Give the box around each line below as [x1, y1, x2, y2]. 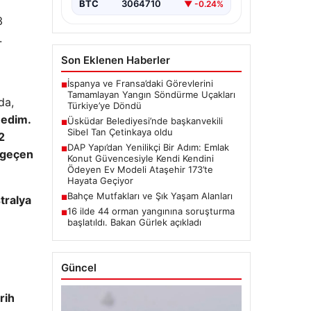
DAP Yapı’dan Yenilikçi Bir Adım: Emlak [67, 142, 229, 153]
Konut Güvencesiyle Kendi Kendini [67, 153, 214, 165]
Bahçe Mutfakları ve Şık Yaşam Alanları [67, 190, 233, 202]
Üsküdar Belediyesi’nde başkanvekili [67, 115, 223, 127]
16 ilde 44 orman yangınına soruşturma [67, 205, 235, 217]
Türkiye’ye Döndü [67, 100, 142, 112]
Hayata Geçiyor [67, 175, 133, 187]
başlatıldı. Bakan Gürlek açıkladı [67, 217, 201, 228]
